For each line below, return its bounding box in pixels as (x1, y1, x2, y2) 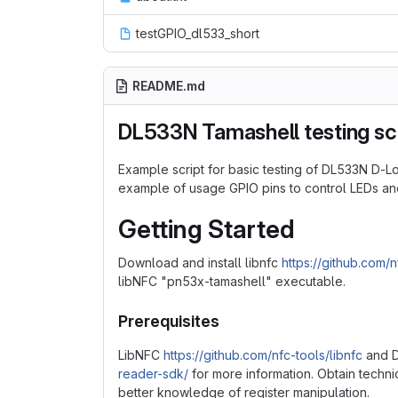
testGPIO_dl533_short (136, 26, 259, 41)
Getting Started (118, 214, 295, 244)
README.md (132, 78, 205, 93)
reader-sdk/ (118, 366, 188, 381)
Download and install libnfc (118, 255, 282, 270)
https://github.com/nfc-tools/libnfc (163, 347, 362, 362)
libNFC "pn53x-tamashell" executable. (118, 274, 346, 289)
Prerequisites (118, 312, 219, 330)
